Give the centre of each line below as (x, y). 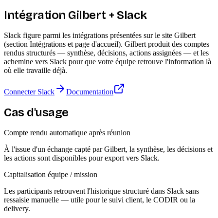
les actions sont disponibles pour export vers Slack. (82, 158)
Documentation (90, 91)
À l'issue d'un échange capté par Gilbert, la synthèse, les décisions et (108, 149)
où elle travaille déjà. (36, 70)
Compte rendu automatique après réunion (67, 132)
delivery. (17, 208)
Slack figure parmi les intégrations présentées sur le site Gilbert (100, 35)
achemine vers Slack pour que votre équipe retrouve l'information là (108, 61)
